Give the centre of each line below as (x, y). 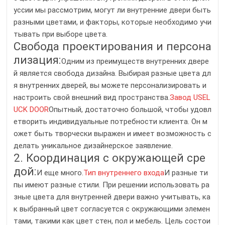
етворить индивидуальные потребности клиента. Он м (110, 122)
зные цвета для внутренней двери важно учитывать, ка (112, 197)
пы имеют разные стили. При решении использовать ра (111, 185)
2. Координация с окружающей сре (109, 158)
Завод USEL (190, 98)
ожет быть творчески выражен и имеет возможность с (113, 134)
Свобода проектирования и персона (113, 46)
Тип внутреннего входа (124, 173)
